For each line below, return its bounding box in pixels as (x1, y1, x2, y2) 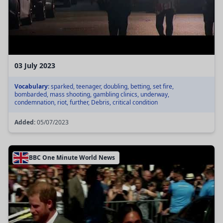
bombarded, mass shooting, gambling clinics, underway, (14, 90, 169, 99)
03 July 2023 (14, 61, 55, 71)
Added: (14, 118, 35, 127)
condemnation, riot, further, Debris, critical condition (14, 98, 158, 107)
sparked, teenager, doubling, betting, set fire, (49, 82, 174, 91)
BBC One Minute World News (29, 153, 115, 162)
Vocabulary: (14, 82, 49, 91)
